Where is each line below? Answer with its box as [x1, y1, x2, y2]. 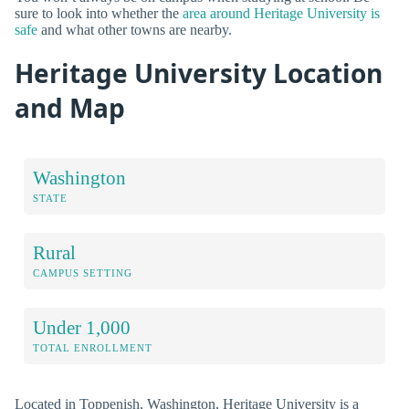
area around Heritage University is [183, 5, 380, 21]
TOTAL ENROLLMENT [33, 341, 152, 353]
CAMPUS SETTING [33, 267, 132, 278]
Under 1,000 [33, 316, 131, 338]
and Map [15, 89, 125, 125]
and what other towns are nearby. [37, 21, 232, 37]
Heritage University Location [15, 55, 383, 90]
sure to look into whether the [15, 5, 183, 21]
